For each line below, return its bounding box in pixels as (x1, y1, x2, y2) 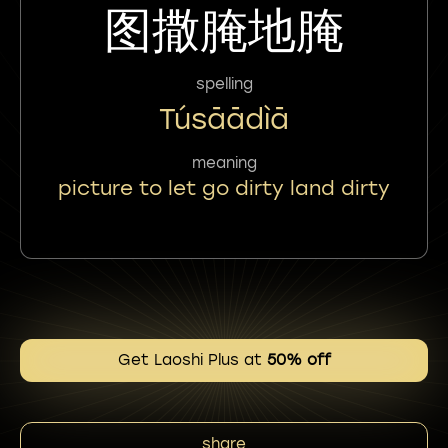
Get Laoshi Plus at (117, 351, 267, 369)
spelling (195, 74, 253, 93)
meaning (191, 153, 257, 172)
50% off (266, 351, 331, 369)
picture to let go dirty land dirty (58, 175, 390, 200)
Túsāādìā (159, 101, 289, 136)
